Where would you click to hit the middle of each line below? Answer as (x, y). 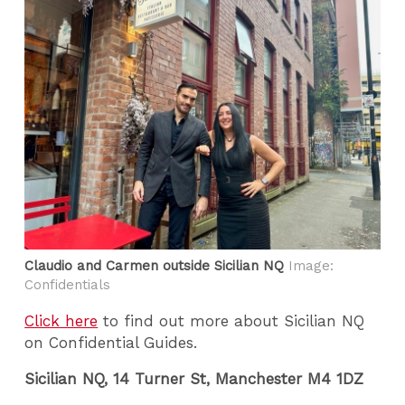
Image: (309, 265)
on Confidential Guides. (111, 342)
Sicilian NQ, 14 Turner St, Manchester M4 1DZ (194, 379)
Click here (61, 320)
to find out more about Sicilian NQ (231, 320)
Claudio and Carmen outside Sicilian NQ (155, 265)
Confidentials (68, 284)
